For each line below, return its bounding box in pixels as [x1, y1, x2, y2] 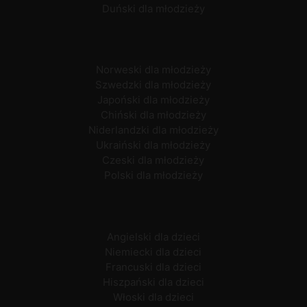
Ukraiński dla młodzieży [96, 138, 211, 152]
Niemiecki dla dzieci [105, 245, 202, 258]
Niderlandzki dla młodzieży [88, 123, 219, 137]
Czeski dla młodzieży [102, 153, 205, 167]
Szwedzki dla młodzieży [95, 78, 212, 92]
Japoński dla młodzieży [97, 93, 210, 107]
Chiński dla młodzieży [100, 108, 206, 122]
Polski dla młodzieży [103, 169, 203, 182]
